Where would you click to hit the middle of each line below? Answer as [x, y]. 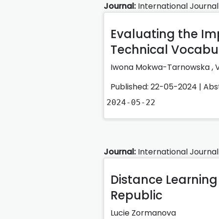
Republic [136, 195]
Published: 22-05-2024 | [157, 87]
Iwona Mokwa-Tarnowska [161, 67]
